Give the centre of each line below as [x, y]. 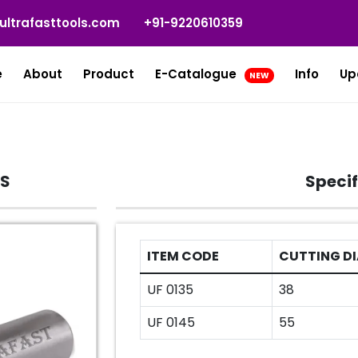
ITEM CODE [183, 256]
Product [109, 74]
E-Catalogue [197, 74]
